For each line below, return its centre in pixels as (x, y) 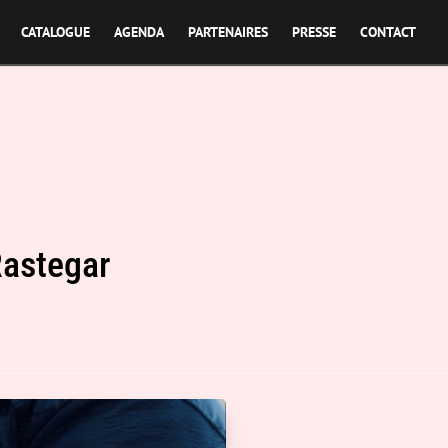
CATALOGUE (55, 32)
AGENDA (139, 32)
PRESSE (314, 32)
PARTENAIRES (228, 32)
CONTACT (388, 32)
